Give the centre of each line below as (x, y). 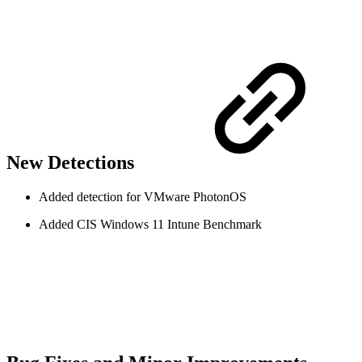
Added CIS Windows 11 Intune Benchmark (150, 225)
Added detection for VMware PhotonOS (143, 197)
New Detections (73, 163)
